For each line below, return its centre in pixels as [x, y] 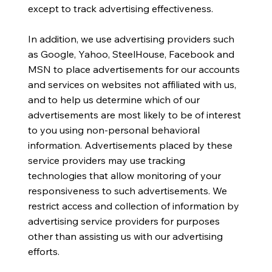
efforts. [43, 251]
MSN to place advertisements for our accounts [134, 69]
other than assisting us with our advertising [125, 236]
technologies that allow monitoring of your [124, 175]
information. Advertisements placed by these [130, 145]
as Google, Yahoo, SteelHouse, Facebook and [131, 54]
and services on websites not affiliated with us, [132, 84]
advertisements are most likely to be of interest [134, 114]
